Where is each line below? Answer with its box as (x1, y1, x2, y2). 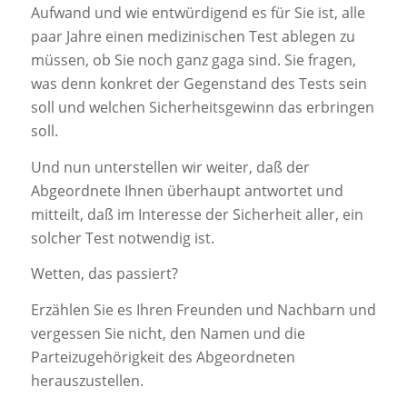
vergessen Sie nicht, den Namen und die (30, 323, 305, 343)
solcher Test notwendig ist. (30, 227, 214, 248)
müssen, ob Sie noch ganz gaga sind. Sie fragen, (30, 50, 356, 71)
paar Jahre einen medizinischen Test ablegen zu (30, 26, 355, 47)
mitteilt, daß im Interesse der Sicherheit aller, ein (30, 203, 363, 224)
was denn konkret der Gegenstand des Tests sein (30, 74, 367, 94)
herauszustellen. (30, 370, 144, 391)
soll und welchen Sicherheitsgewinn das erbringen (30, 97, 374, 118)
